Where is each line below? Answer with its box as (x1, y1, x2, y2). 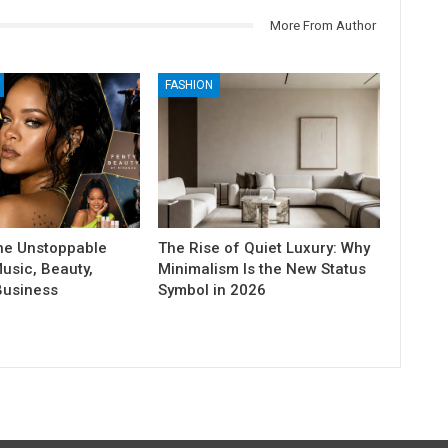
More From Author (269, 17, 376, 33)
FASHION (165, 77, 214, 92)
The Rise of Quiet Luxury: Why (158, 238, 371, 257)
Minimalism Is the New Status (158, 259, 367, 278)
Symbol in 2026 (158, 280, 267, 299)
